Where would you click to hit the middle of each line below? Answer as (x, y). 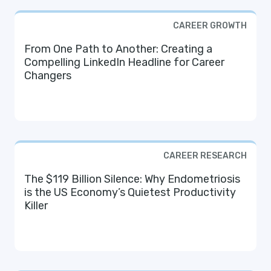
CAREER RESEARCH (205, 156)
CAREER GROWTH (210, 26)
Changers (48, 76)
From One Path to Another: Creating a (118, 49)
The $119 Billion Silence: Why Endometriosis (132, 179)
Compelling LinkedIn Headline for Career (124, 63)
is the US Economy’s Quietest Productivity (130, 193)
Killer (36, 206)
